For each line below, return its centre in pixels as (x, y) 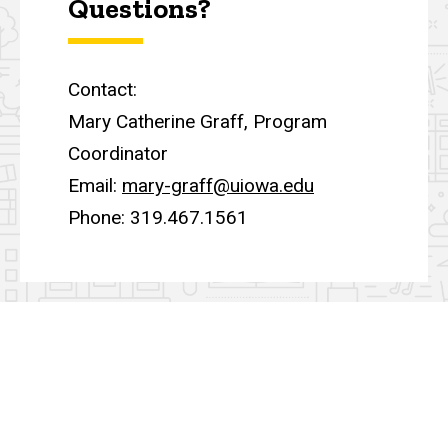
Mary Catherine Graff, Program (197, 121)
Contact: (105, 89)
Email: (95, 185)
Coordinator (118, 153)
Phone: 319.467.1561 (158, 217)
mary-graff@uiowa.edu (218, 185)
